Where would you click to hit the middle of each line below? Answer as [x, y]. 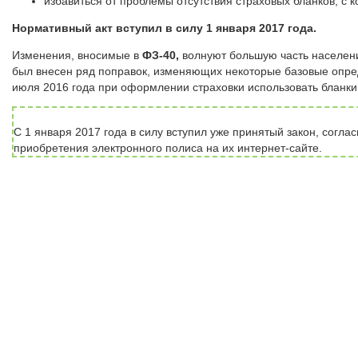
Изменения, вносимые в [77, 56]
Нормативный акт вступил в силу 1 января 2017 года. [164, 28]
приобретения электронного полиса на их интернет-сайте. [168, 148]
